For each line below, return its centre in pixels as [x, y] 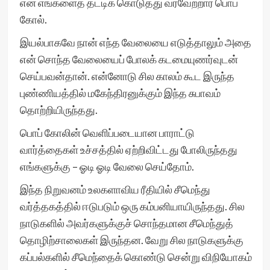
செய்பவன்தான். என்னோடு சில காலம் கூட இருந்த [127, 76]
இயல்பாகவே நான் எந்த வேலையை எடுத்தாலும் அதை [135, 42]
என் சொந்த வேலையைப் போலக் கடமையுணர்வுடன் [129, 59]
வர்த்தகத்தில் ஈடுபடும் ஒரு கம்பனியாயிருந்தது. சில [132, 206]
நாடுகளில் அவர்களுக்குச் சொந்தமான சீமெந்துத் [126, 223]
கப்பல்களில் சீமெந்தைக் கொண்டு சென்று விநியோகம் [136, 257]
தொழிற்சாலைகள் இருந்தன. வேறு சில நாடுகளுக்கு [131, 240]
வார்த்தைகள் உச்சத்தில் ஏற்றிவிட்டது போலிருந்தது [128, 149]
